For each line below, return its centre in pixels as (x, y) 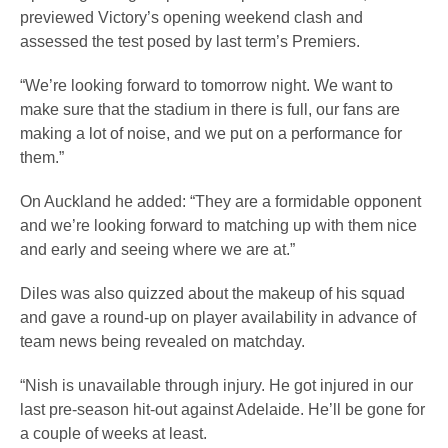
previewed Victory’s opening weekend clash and (191, 17)
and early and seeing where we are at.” (161, 249)
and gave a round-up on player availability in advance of (218, 317)
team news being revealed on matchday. (166, 341)
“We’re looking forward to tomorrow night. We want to (206, 85)
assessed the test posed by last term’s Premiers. (194, 41)
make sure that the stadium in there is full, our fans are (210, 109)
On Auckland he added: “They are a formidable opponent (220, 201)
